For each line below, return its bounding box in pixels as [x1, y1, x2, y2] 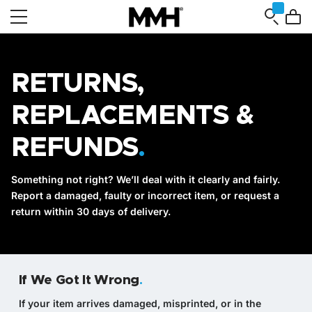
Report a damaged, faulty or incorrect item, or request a [10, 189, 279, 201]
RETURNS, [10, 70, 145, 97]
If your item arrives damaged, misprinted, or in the [18, 297, 261, 309]
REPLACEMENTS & [10, 102, 254, 130]
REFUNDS [10, 134, 139, 162]
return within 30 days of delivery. [10, 205, 171, 217]
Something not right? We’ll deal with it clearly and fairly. [10, 173, 280, 185]
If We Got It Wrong [18, 273, 140, 287]
